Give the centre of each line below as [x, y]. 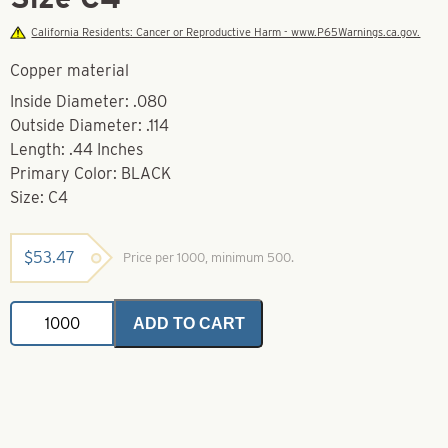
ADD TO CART [188, 323]
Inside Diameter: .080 [88, 101]
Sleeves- [39, 328]
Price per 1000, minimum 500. [208, 257]
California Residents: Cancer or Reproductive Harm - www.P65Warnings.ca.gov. [226, 31]
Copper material [69, 70]
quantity [39, 404]
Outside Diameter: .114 [89, 125]
